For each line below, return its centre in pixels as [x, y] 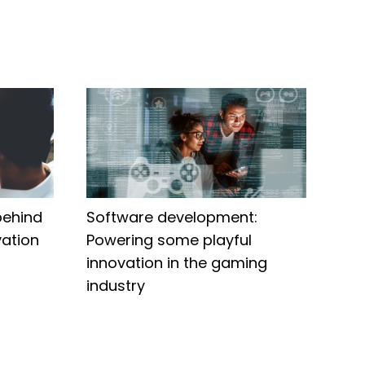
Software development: [172, 217]
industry [115, 286]
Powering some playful [169, 240]
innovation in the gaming [176, 263]
